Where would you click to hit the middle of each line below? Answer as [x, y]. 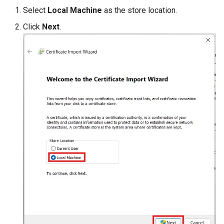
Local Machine [75, 10]
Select [35, 10]
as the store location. [139, 10]
